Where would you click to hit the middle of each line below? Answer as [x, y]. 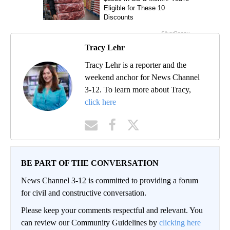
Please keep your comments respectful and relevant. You [112, 210]
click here [100, 102]
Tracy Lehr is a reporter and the [136, 65]
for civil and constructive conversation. [84, 193]
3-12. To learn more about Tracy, [138, 89]
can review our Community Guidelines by [90, 222]
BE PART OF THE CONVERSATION [90, 163]
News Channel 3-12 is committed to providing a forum [110, 180]
